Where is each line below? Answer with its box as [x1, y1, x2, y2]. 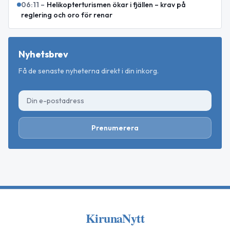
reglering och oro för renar [21, 10, 112, 20]
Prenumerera [91, 123, 139, 133]
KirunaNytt [86, 209, 144, 227]
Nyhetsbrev [18, 48, 68, 61]
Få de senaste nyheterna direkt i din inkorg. [18, 66, 159, 76]
